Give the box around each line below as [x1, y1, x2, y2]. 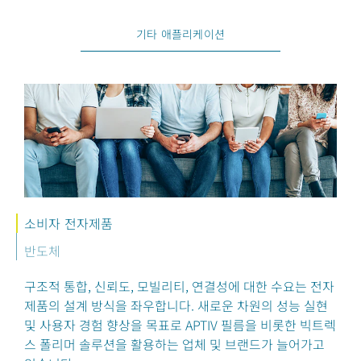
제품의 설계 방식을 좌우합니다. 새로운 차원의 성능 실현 [24, 296, 328, 315]
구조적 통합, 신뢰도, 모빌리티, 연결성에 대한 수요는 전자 [24, 276, 334, 296]
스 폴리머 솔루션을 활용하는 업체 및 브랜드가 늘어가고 [24, 334, 325, 354]
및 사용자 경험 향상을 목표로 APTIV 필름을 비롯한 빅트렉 [24, 315, 336, 334]
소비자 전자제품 [24, 214, 114, 233]
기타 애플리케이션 [135, 25, 226, 42]
